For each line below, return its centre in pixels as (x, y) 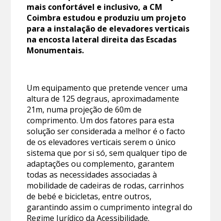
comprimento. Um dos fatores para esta (101, 121)
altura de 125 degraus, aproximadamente (103, 99)
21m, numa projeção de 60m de (84, 110)
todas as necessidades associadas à (92, 175)
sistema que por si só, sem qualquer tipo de (107, 153)
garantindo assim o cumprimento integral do (110, 207)
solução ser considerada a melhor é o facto (106, 131)
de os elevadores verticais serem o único (101, 142)
